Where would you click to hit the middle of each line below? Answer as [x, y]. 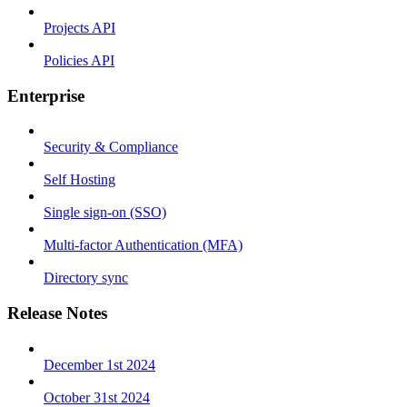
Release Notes [57, 313]
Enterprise [46, 95]
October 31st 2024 [97, 397]
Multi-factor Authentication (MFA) [143, 245]
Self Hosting [79, 180]
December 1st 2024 [99, 364]
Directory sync [86, 278]
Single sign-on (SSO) [105, 213]
